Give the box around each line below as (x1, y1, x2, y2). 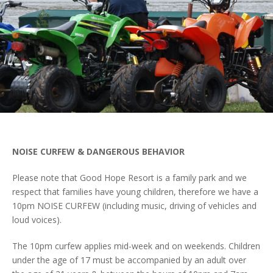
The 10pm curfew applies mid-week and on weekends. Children (12, 240, 260, 252)
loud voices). (12, 214, 62, 225)
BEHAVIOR (142, 146, 185, 157)
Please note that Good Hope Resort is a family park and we (12, 172, 247, 183)
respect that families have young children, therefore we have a (12, 186, 258, 197)
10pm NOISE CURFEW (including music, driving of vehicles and (12, 200, 257, 211)
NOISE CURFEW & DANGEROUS (12, 146, 142, 157)
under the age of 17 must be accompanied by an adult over (12, 254, 246, 266)
